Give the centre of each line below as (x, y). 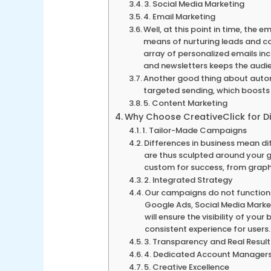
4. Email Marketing (180, 17)
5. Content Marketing (186, 103)
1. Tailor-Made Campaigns (195, 131)
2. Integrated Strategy (189, 180)
